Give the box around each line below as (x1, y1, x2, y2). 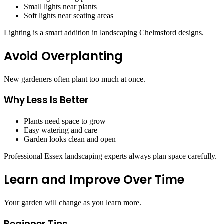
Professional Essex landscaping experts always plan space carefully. (4, 152, 217, 161)
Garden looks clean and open (24, 135, 116, 144)
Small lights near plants (24, 2, 97, 11)
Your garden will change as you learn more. (4, 198, 141, 207)
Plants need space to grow (24, 117, 106, 126)
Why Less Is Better (4, 93, 89, 107)
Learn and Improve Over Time (4, 171, 184, 188)
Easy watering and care (24, 126, 97, 135)
